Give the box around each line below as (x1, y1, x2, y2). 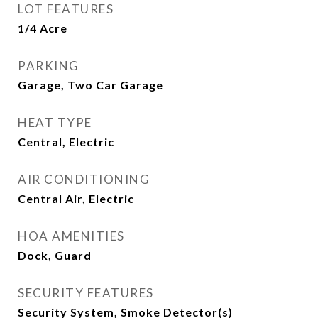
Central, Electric (18, 135, 114, 149)
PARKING (18, 58, 79, 74)
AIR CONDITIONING (18, 172, 150, 187)
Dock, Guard (18, 248, 92, 263)
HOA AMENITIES (18, 229, 125, 244)
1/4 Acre (18, 21, 67, 35)
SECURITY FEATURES (18, 285, 154, 301)
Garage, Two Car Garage (18, 78, 163, 92)
